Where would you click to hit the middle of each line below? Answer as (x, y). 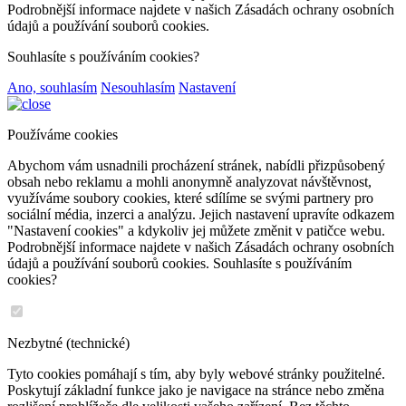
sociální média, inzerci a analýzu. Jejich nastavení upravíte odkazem (201, 214)
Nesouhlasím (138, 87)
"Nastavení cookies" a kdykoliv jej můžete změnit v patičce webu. (196, 231)
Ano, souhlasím (52, 87)
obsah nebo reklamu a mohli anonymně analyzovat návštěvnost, (189, 182)
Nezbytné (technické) (68, 343)
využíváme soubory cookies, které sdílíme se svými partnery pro (190, 198)
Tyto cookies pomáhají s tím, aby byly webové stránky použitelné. (196, 374)
